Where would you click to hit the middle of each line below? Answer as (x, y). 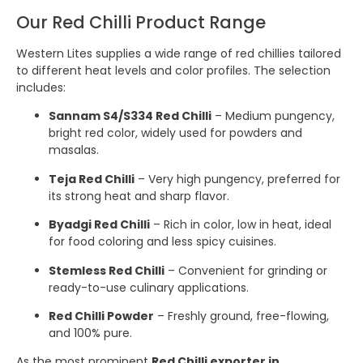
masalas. (74, 150)
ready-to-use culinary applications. (149, 287)
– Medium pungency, (273, 116)
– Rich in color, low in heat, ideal (241, 225)
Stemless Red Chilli (107, 270)
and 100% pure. (90, 333)
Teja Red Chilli (92, 179)
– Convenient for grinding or (246, 270)
